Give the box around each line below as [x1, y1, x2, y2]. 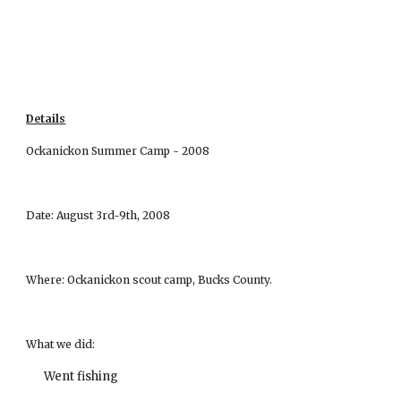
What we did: [26, 337, 96, 352]
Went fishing [44, 369, 119, 385]
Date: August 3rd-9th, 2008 [26, 209, 171, 223]
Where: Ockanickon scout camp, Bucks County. [26, 273, 273, 287]
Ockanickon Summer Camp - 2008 [26, 144, 210, 158]
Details [26, 112, 66, 126]
